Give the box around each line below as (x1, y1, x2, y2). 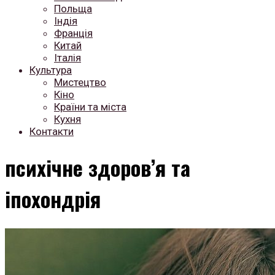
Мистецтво (54, 76, 106, 88)
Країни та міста (54, 101, 126, 113)
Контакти (29, 125, 74, 137)
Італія (54, 52, 81, 64)
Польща (54, 2, 92, 15)
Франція (54, 27, 93, 39)
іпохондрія (5, 182, 101, 214)
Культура (29, 64, 72, 76)
